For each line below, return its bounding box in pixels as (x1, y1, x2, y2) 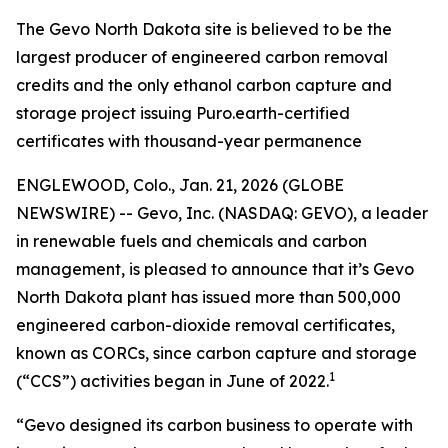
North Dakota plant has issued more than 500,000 (16, 287, 401, 307)
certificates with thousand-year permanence (16, 131, 362, 151)
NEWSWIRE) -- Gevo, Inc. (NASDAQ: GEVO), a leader (16, 203, 428, 223)
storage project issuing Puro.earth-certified (16, 103, 350, 123)
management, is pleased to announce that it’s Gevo (16, 259, 414, 279)
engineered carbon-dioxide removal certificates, (16, 315, 395, 335)
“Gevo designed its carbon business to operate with (16, 415, 413, 435)
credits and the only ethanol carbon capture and (16, 75, 392, 95)
